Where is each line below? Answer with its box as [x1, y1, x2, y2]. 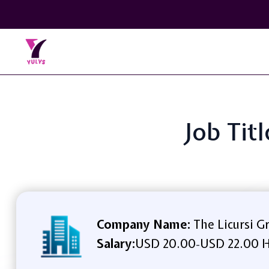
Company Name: [96, 216, 190, 232]
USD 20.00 [134, 235, 196, 252]
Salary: [96, 235, 135, 252]
